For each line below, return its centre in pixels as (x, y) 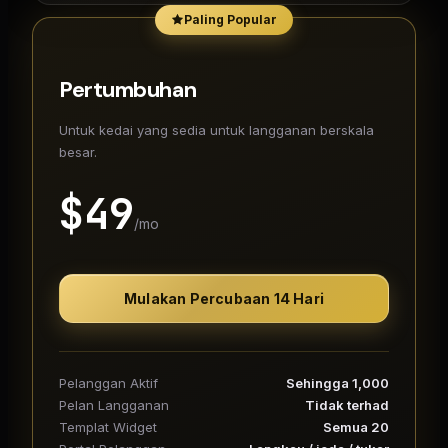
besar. (78, 151)
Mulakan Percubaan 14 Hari (224, 298)
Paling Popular (230, 19)
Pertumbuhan (128, 89)
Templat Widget (108, 426)
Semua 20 (356, 426)
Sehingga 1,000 (337, 382)
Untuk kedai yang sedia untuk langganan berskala (216, 129)
